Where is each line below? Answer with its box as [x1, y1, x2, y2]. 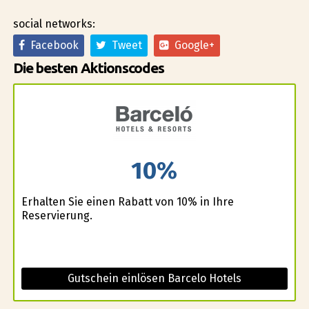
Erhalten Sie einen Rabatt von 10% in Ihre [21, 195, 234, 208]
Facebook [24, 38, 79, 52]
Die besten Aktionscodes [12, 59, 164, 76]
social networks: [12, 17, 95, 30]
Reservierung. [21, 208, 92, 222]
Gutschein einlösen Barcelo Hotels [67, 271, 241, 285]
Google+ [168, 38, 215, 52]
